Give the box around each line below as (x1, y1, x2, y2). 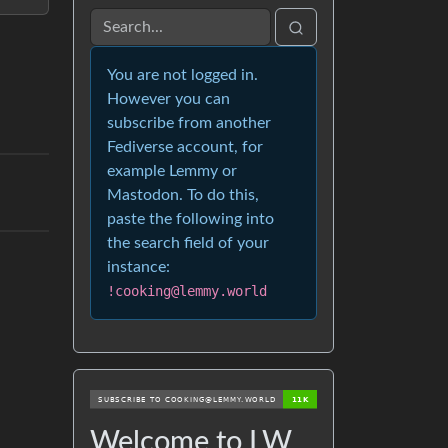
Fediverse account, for (107, 139, 263, 156)
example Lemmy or (107, 163, 237, 180)
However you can (107, 91, 230, 108)
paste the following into (107, 211, 274, 228)
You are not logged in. (107, 67, 258, 84)
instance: (107, 259, 170, 276)
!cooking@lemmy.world (107, 283, 267, 300)
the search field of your (107, 235, 269, 252)
